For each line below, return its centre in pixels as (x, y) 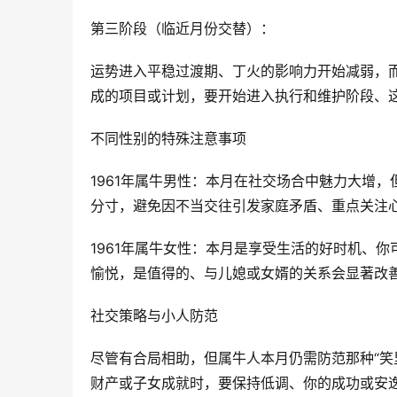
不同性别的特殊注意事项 (168, 138)
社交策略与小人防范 (154, 315)
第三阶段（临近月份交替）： (183, 28)
